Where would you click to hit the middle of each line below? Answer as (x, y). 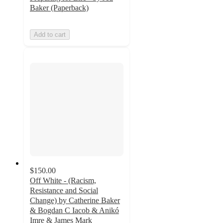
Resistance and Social (64, 191)
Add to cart (50, 34)
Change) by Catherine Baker (75, 201)
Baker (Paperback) (59, 7)
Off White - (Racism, (63, 181)
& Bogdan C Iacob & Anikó (74, 211)
